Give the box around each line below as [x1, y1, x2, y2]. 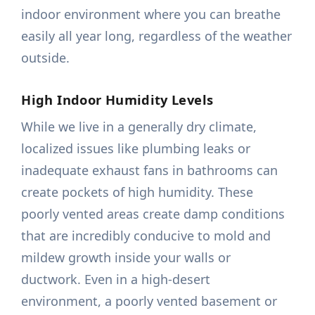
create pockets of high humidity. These [21, 184, 254, 201]
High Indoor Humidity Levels [21, 91, 214, 109]
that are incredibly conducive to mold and [21, 227, 271, 245]
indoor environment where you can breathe [21, 6, 281, 23]
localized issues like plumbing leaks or [21, 140, 251, 157]
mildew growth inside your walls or [21, 249, 231, 266]
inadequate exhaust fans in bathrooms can [21, 162, 278, 179]
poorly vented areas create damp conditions [21, 205, 285, 223]
